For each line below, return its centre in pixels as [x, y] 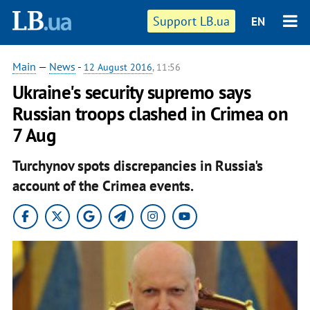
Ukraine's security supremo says [131, 92]
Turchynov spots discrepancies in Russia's [137, 165]
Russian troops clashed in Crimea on [150, 113]
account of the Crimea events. [103, 185]
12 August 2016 [118, 67]
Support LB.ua [192, 21]
